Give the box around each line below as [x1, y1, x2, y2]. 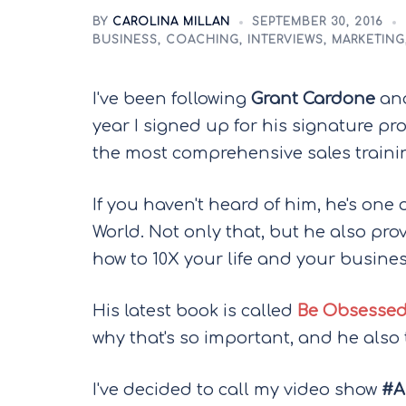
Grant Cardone [251, 90, 375, 108]
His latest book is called [92, 302, 297, 320]
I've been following [92, 90, 251, 108]
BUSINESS [92, 34, 158, 46]
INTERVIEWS [247, 34, 324, 46]
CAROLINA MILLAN [112, 15, 230, 28]
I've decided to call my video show [92, 381, 382, 399]
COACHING [166, 34, 239, 46]
